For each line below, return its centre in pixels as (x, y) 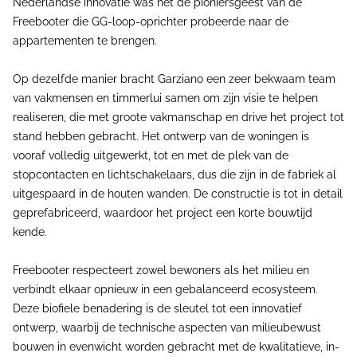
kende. (30, 232)
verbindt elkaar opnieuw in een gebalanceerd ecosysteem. (165, 289)
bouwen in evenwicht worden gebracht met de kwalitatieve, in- (176, 347)
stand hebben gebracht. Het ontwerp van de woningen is (161, 136)
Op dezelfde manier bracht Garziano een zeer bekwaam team (174, 79)
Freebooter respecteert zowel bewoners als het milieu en (161, 270)
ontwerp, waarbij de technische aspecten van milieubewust (167, 328)
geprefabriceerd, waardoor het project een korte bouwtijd (163, 213)
